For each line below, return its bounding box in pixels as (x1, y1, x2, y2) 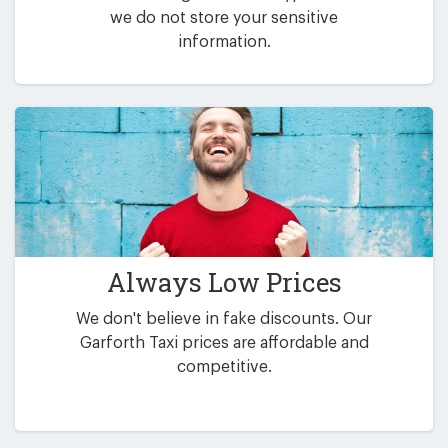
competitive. (176, 359, 272, 376)
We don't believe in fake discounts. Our (76, 311, 372, 328)
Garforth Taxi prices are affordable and (79, 335, 369, 352)
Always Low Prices (106, 265, 342, 300)
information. (177, 33, 271, 50)
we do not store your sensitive (110, 9, 338, 26)
